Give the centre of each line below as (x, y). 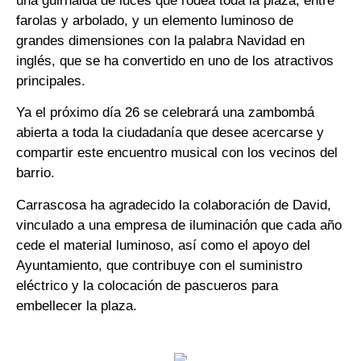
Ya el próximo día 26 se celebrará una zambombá (165, 113)
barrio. (35, 173)
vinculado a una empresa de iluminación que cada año (179, 225)
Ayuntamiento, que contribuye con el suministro (159, 265)
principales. (51, 81)
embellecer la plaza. (77, 305)
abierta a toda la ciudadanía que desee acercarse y (170, 133)
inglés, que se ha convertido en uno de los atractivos (175, 60)
